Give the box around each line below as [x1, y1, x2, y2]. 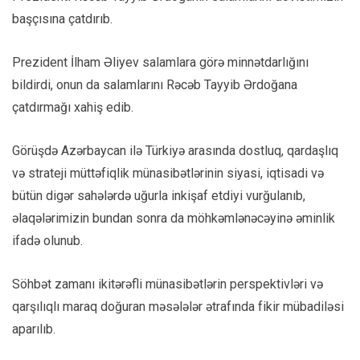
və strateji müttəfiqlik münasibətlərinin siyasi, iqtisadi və [12, 165, 324, 181]
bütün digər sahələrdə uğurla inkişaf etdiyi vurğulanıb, [12, 187, 305, 203]
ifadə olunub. [12, 232, 83, 248]
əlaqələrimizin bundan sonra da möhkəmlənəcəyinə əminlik [12, 210, 335, 226]
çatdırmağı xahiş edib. [12, 99, 133, 115]
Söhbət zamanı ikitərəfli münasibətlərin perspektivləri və [12, 276, 323, 292]
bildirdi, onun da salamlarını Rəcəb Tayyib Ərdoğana [12, 76, 297, 92]
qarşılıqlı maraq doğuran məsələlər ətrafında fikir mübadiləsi [12, 298, 344, 314]
